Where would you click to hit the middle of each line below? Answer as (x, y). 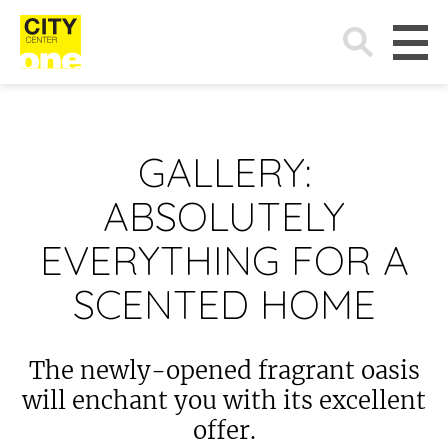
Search (347, 22)
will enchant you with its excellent (224, 400)
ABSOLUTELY (224, 216)
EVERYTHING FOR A (224, 260)
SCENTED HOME (224, 304)
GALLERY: (224, 172)
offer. (224, 430)
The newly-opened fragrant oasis (224, 370)
